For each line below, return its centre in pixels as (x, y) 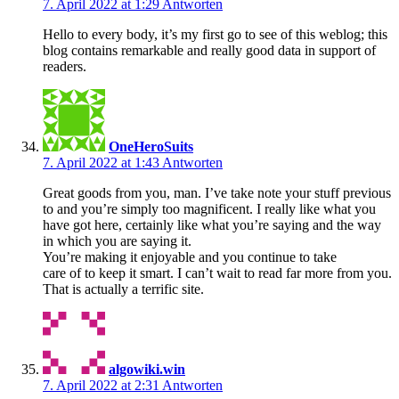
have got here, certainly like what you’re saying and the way (212, 224)
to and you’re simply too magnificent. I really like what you (209, 208)
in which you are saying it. (117, 240)
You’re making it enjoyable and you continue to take (190, 256)
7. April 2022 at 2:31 (102, 385)
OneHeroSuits (151, 146)
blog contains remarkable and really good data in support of (209, 50)
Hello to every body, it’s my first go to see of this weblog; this (215, 34)
